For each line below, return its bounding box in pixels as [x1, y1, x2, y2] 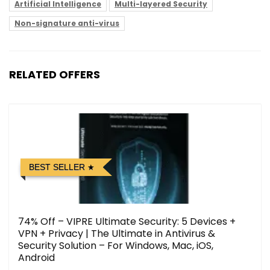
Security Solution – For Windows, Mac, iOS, [18, 239, 213, 253]
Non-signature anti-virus [14, 18, 119, 29]
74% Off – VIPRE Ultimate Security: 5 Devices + [18, 215, 236, 229]
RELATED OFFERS [9, 67, 100, 83]
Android [18, 251, 55, 265]
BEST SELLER [29, 162, 85, 172]
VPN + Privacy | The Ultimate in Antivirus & [18, 227, 215, 241]
